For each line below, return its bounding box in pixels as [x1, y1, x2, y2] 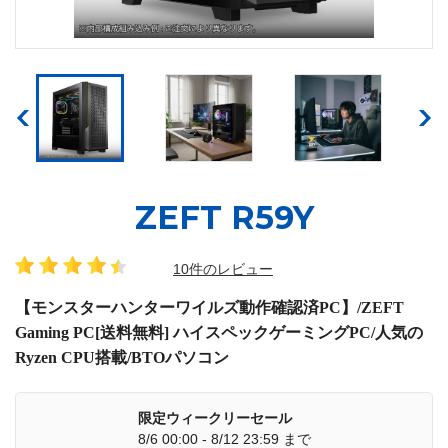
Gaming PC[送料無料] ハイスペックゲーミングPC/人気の [15, 323, 423, 341]
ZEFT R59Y [134, 197, 314, 237]
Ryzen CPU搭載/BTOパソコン [15, 348, 229, 366]
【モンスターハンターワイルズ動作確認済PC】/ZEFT [15, 298, 404, 316]
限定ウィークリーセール [137, 409, 292, 426]
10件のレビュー [173, 260, 273, 277]
